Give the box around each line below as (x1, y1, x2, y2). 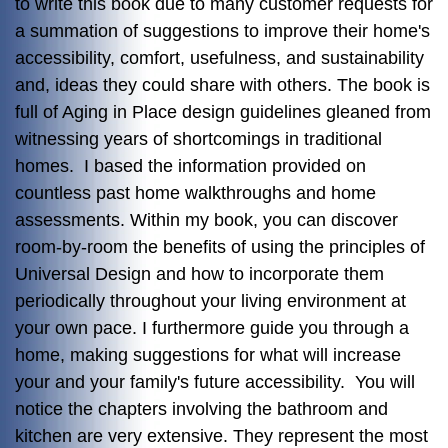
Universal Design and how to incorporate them (15, 263, 384, 284)
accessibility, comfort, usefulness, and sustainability (15, 47, 424, 68)
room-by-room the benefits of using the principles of (15, 236, 425, 257)
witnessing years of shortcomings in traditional (15, 128, 382, 149)
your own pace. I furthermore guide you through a (15, 317, 409, 338)
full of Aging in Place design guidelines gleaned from (15, 101, 431, 122)
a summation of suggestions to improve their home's (15, 20, 430, 41)
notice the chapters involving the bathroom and (15, 398, 388, 419)
